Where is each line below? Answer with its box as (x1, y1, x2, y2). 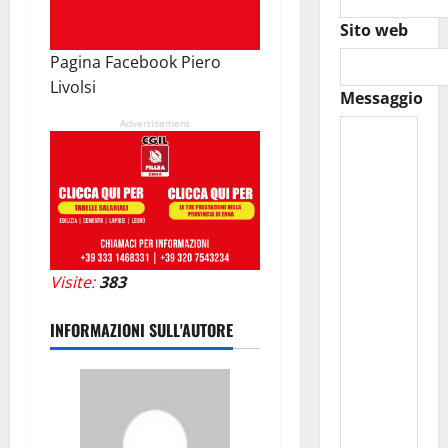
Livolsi (50, 75, 96, 98)
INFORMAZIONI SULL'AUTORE (50, 318, 233, 343)
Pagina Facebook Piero (50, 50, 221, 73)
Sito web (339, 19, 408, 42)
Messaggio (339, 87, 423, 110)
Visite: (50, 271, 95, 294)
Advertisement (119, 115, 190, 130)
